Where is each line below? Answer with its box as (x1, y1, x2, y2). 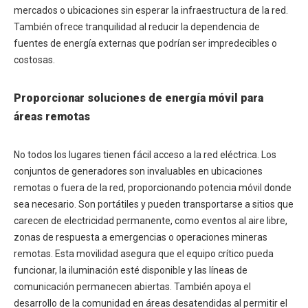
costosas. (14, 54, 55, 65)
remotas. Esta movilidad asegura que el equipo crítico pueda (14, 248, 274, 259)
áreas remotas (14, 110, 90, 123)
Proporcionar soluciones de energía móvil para (14, 91, 263, 104)
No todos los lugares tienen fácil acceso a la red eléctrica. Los (14, 149, 276, 160)
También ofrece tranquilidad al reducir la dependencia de (14, 21, 260, 32)
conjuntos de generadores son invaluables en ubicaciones (14, 166, 263, 177)
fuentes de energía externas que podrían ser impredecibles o (14, 38, 277, 49)
